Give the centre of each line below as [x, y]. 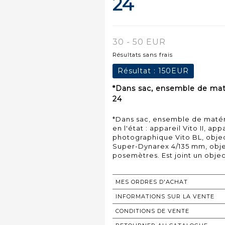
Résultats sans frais [143, 54]
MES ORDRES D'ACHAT [152, 182]
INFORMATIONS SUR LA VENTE [165, 196]
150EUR [174, 71]
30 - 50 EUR [139, 42]
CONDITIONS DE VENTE [152, 211]
